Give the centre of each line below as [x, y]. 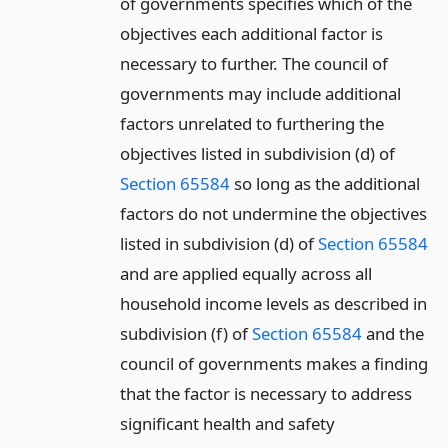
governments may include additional [260, 94]
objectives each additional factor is [251, 34]
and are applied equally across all [245, 274]
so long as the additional [324, 184]
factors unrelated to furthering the [251, 124]
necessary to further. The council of [253, 64]
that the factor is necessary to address [265, 394]
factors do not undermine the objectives [273, 214]
